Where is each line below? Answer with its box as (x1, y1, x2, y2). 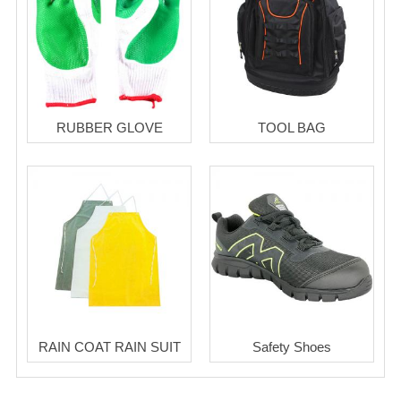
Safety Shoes (252, 339, 331, 355)
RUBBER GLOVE (55, 120, 163, 136)
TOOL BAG (258, 120, 326, 136)
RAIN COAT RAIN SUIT (38, 339, 181, 355)
